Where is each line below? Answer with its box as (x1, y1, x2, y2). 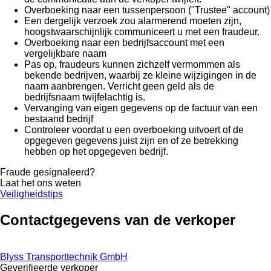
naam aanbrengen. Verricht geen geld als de (24, 80, 214, 91)
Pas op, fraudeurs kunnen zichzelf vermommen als (24, 59, 240, 70)
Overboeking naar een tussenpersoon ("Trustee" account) (24, 4, 270, 15)
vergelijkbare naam (24, 48, 106, 59)
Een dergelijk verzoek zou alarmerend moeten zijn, (24, 15, 241, 26)
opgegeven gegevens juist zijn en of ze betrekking (24, 135, 238, 146)
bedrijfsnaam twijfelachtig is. (24, 91, 145, 102)
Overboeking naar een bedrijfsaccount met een (24, 37, 224, 48)
